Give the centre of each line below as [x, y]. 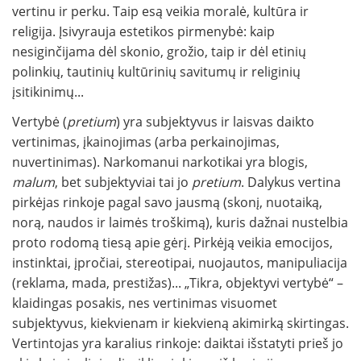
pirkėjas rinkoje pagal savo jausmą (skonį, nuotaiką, [167, 203]
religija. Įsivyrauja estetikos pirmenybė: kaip [143, 32]
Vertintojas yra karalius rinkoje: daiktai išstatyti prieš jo [178, 344]
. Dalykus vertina [291, 183]
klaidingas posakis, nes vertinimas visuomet [145, 303]
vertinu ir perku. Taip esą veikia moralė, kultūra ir [160, 12]
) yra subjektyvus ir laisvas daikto [215, 122]
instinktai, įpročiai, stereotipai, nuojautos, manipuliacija [180, 263]
